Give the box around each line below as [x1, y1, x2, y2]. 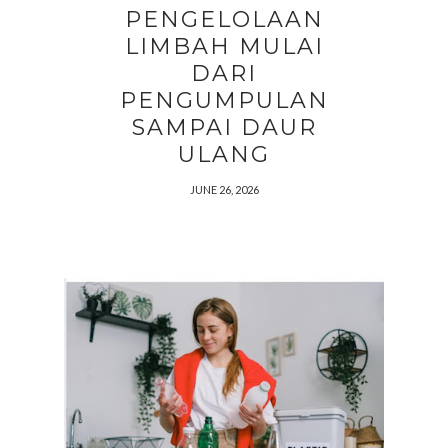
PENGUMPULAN [119, 87, 329, 114]
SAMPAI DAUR [131, 114, 317, 141]
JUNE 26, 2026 [189, 183, 259, 196]
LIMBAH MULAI [124, 33, 324, 60]
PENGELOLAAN [124, 6, 324, 33]
